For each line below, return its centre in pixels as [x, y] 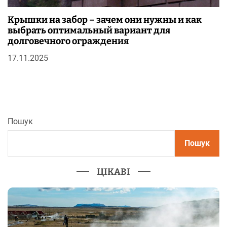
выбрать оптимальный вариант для [89, 30]
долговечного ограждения [68, 41]
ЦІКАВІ [113, 172]
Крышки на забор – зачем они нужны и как [105, 20]
